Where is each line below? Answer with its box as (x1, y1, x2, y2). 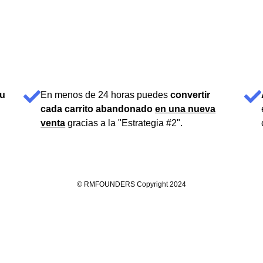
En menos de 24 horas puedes (41, 90, 171, 100)
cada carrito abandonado (41, 104, 156, 114)
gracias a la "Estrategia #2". (65, 118, 183, 129)
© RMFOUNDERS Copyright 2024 (77, 180, 186, 189)
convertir (170, 90, 211, 100)
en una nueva (155, 104, 216, 114)
